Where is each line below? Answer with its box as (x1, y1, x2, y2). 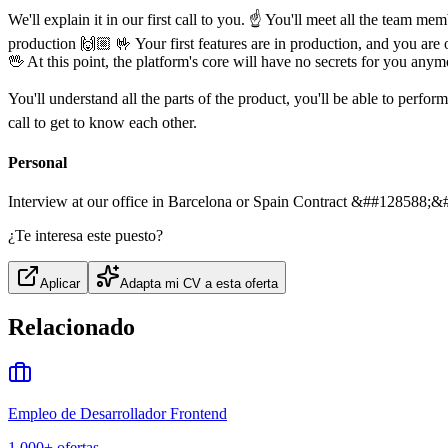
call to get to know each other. (8, 114, 197, 132)
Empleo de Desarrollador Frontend (8, 404, 227, 422)
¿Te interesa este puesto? (8, 226, 163, 244)
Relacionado (8, 313, 135, 340)
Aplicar (40, 275, 80, 291)
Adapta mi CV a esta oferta (120, 275, 278, 291)
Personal (8, 153, 67, 171)
